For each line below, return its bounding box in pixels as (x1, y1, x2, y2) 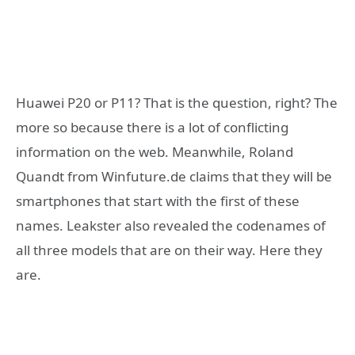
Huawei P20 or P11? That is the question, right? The (16, 94, 338, 113)
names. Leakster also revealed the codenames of (16, 216, 326, 235)
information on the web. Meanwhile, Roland (16, 143, 293, 162)
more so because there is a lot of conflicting (16, 118, 288, 137)
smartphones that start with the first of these (16, 192, 300, 211)
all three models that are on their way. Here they (16, 241, 323, 260)
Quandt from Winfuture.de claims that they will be (16, 167, 332, 186)
